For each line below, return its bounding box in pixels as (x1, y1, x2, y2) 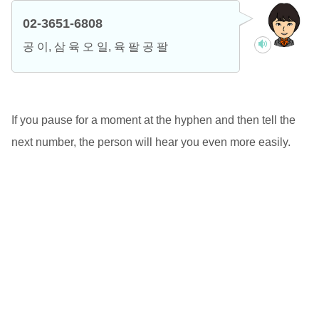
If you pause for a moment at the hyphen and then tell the (11, 113, 296, 126)
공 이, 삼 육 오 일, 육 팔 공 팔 (22, 40, 168, 53)
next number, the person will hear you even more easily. (11, 135, 291, 148)
